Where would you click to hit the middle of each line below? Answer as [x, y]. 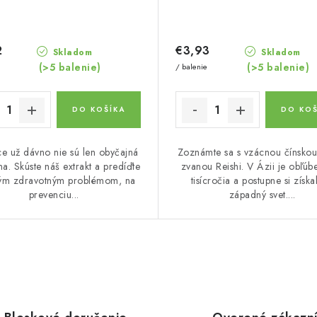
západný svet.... [262, 195]
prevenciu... [54, 195]
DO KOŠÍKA [99, 109]
